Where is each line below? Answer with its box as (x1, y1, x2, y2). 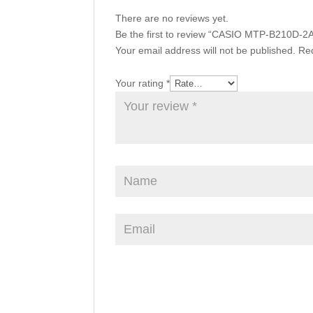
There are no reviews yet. (115, 13, 229, 24)
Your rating (115, 78, 167, 89)
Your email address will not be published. (115, 45, 296, 56)
